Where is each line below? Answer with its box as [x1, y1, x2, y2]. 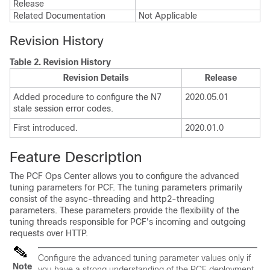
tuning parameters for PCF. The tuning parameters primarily [10, 183, 242, 192]
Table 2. [10, 57, 43, 67]
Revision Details [63, 73, 129, 83]
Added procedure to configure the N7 [13, 92, 162, 102]
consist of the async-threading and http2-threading [10, 194, 215, 204]
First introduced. [13, 123, 78, 133]
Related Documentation [13, 11, 105, 20]
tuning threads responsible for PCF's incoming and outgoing [10, 217, 246, 227]
